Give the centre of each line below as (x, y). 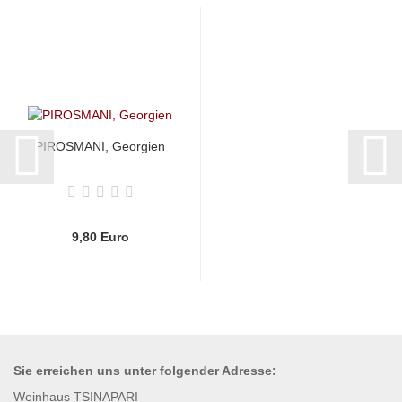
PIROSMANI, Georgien (100, 146)
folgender (189, 370)
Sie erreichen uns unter (87, 370)
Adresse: (248, 370)
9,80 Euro (100, 236)
